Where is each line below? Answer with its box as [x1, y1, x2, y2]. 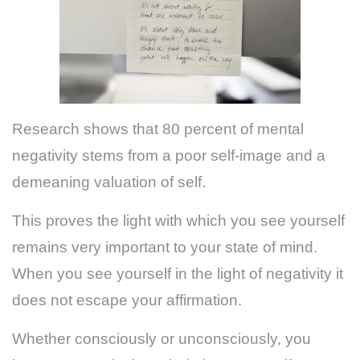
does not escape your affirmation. [12, 291, 242, 309]
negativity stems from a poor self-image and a [12, 146, 325, 164]
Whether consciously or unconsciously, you [12, 329, 311, 347]
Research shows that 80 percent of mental [12, 120, 304, 137]
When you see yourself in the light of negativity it [12, 264, 343, 282]
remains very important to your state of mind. [12, 238, 317, 256]
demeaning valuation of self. [12, 173, 206, 190]
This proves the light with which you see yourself [12, 211, 345, 229]
